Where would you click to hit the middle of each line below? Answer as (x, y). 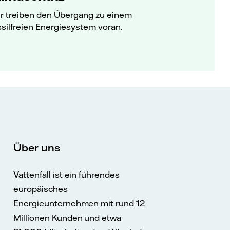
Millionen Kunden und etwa (68, 218)
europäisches (41, 189)
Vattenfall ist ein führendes (66, 175)
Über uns (37, 148)
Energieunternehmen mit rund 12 (79, 204)
